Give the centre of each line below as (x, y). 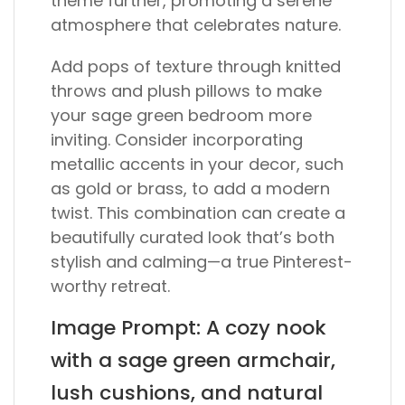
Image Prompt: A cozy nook (188, 328)
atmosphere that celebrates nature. (196, 25)
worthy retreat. (110, 286)
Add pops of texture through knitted (196, 66)
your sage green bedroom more (181, 115)
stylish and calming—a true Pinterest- (202, 262)
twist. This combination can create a (198, 213)
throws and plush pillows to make (186, 91)
